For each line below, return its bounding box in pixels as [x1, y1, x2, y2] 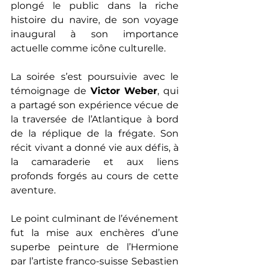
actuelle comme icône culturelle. [11, 43, 166, 54]
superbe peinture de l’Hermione [11, 241, 179, 253]
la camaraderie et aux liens [11, 156, 179, 168]
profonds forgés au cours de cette [11, 170, 179, 182]
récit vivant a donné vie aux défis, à [11, 142, 179, 154]
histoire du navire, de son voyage [11, 14, 179, 26]
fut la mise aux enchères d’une [11, 227, 179, 239]
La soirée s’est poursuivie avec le [11, 71, 179, 83]
